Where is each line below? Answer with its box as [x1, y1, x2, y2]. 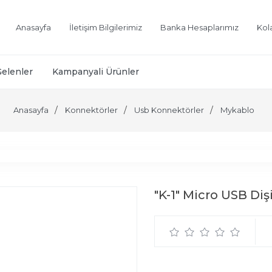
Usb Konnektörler [134, 105, 204, 115]
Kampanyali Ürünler [52, 66, 139, 77]
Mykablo [220, 105, 254, 115]
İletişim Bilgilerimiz [69, 22, 142, 32]
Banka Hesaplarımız [160, 22, 239, 32]
